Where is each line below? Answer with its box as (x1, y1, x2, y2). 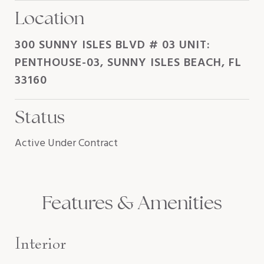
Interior (15, 233, 66, 253)
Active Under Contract (15, 135, 118, 152)
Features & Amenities (42, 190, 222, 215)
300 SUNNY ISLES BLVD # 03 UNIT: (15, 36, 210, 55)
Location (15, 6, 84, 29)
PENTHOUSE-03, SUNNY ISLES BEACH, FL (15, 54, 242, 72)
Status (15, 105, 65, 128)
